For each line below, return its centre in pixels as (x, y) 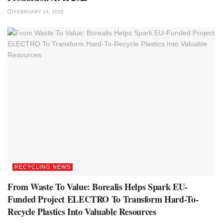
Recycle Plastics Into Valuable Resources (82, 212)
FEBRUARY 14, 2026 (38, 11)
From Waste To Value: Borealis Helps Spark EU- (98, 187)
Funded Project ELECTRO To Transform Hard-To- (103, 199)
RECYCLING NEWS (43, 167)
